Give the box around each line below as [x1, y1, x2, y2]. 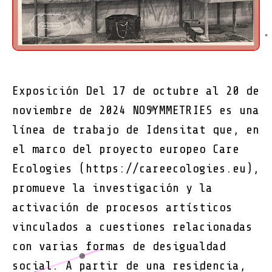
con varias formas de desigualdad [12, 239, 226, 254]
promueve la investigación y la [12, 181, 212, 195]
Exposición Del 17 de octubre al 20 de [12, 84, 259, 98]
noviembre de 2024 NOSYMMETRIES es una [12, 103, 259, 118]
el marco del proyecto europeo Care [12, 142, 239, 157]
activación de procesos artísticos [12, 200, 233, 215]
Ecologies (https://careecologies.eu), [12, 161, 259, 176]
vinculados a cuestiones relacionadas [12, 220, 253, 234]
